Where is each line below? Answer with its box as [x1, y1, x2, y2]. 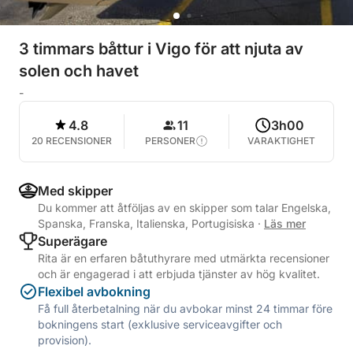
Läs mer [264, 217, 306, 230]
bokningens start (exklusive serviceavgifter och [38, 318, 282, 331]
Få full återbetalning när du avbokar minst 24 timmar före [38, 302, 333, 315]
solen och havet [19, 61, 139, 80]
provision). [38, 333, 91, 347]
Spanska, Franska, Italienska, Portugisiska [38, 217, 258, 230]
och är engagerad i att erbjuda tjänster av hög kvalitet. [38, 267, 320, 281]
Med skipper [38, 183, 113, 199]
